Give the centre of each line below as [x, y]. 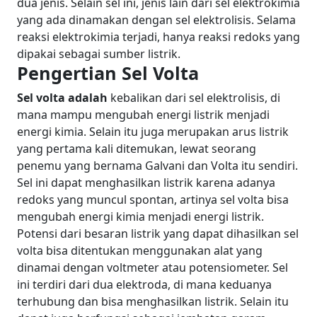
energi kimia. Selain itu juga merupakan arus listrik [153, 132]
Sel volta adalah [62, 98]
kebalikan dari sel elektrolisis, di [195, 98]
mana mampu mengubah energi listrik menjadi [143, 115]
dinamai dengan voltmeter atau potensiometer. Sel [152, 267]
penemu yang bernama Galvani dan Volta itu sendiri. [157, 166]
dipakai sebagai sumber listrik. [99, 54]
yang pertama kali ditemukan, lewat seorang [137, 149]
